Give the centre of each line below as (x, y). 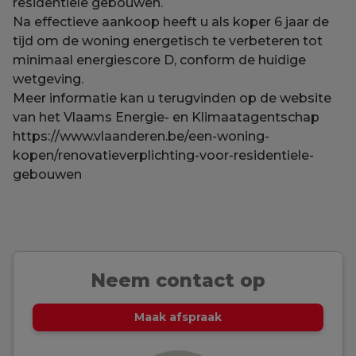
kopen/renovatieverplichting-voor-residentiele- (163, 156)
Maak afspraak (178, 317)
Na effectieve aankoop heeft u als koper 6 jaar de (171, 22)
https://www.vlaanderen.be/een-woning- (141, 137)
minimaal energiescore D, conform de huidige (159, 60)
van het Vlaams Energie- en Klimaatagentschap (166, 118)
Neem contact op (178, 281)
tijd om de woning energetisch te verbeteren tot (168, 41)
